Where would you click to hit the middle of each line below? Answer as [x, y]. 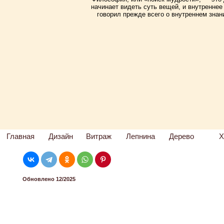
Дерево [182, 136]
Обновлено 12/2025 [49, 179]
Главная [21, 136]
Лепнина [140, 136]
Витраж [99, 136]
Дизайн [61, 136]
